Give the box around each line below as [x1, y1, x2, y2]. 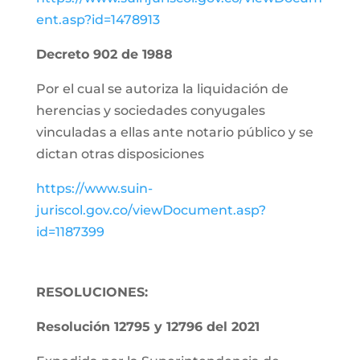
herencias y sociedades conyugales [35, 103, 265, 118]
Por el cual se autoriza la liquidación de [35, 81, 288, 96]
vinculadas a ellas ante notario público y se [35, 125, 313, 140]
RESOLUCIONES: [35, 284, 148, 300]
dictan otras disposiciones [35, 146, 204, 162]
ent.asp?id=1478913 [35, 12, 160, 27]
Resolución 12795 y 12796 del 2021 [35, 319, 260, 334]
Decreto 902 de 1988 [35, 47, 173, 62]
